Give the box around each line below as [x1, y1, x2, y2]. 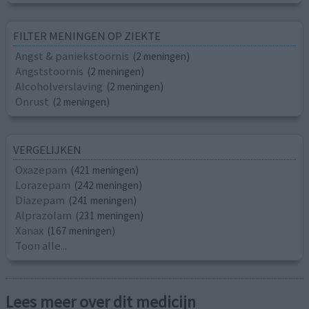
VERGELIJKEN [13, 141, 82, 157]
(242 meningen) [74, 178, 143, 192]
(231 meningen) [76, 208, 144, 222]
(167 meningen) [48, 223, 116, 237]
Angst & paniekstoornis [15, 48, 130, 64]
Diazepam [15, 192, 66, 208]
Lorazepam [15, 177, 71, 192]
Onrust [15, 94, 50, 110]
